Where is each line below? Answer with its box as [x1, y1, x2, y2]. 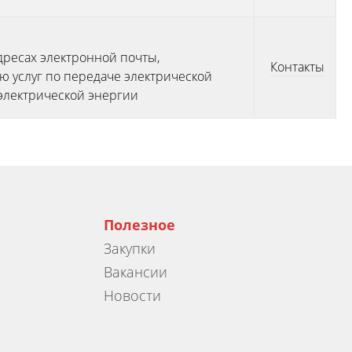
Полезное [104, 215, 175, 235]
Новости [104, 286, 161, 306]
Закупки [104, 239, 156, 258]
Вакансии [104, 262, 167, 282]
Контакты [270, 58, 324, 75]
